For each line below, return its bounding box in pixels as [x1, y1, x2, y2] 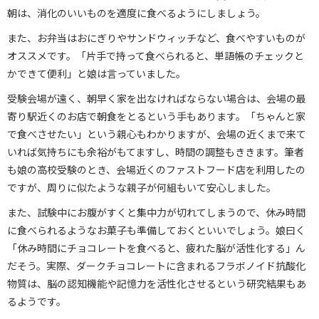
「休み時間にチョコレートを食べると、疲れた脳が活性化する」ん [7, 240, 305, 255]
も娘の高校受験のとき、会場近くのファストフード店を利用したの [7, 162, 305, 177]
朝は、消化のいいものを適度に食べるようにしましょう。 [7, 5, 266, 20]
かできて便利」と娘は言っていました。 [7, 66, 186, 80]
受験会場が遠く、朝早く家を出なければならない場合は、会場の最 [7, 90, 306, 105]
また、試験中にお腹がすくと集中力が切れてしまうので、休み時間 [7, 204, 305, 219]
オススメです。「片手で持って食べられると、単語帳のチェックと [7, 48, 304, 63]
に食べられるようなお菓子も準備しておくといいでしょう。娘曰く [7, 222, 305, 237]
